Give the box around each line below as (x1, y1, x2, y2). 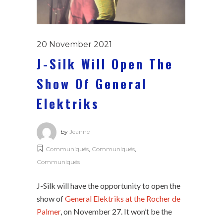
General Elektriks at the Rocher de (63, 193, 180, 203)
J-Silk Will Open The (37, 54, 173, 73)
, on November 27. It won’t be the (60, 206, 172, 216)
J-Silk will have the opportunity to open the (37, 180, 180, 190)
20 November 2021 (37, 39, 112, 49)
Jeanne (69, 127, 90, 135)
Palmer (37, 206, 60, 216)
